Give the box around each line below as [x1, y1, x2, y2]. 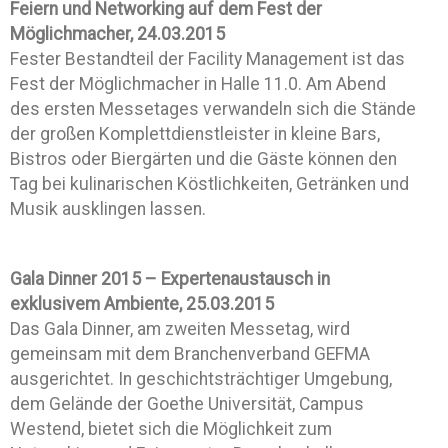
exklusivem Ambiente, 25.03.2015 [10, 294, 274, 314]
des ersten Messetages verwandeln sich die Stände [10, 99, 416, 119]
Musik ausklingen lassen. [10, 199, 206, 219]
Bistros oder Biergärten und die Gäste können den [10, 149, 397, 169]
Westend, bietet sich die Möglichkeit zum [10, 419, 332, 439]
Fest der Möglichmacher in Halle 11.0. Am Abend [10, 74, 386, 94]
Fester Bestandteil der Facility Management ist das [10, 49, 405, 69]
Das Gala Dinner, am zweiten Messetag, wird [10, 319, 350, 339]
